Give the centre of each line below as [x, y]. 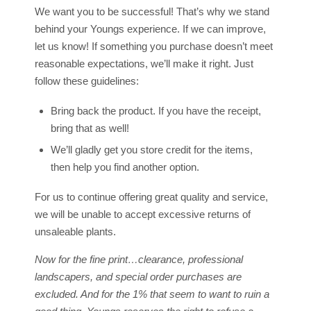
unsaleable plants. [75, 232]
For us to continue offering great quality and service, [151, 197]
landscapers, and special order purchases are [138, 277]
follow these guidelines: [87, 81]
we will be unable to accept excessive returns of [143, 215]
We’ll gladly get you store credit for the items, [151, 150]
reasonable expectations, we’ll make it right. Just [144, 64]
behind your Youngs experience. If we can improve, [150, 29]
